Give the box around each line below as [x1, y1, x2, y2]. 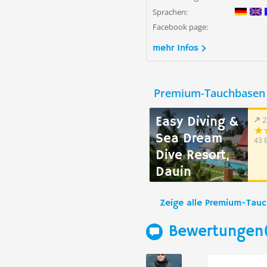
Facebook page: [153, 21, 208, 32]
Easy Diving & [156, 114, 238, 131]
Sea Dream [156, 131, 222, 147]
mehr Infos [153, 42, 198, 54]
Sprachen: [153, 7, 188, 17]
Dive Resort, [156, 147, 229, 164]
